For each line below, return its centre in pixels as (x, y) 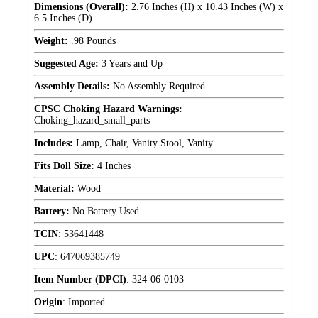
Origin (48, 302)
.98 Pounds (92, 40)
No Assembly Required (158, 86)
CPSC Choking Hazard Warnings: (108, 109)
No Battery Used (104, 211)
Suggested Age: (66, 63)
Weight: (51, 40)
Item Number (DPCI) (80, 279)
